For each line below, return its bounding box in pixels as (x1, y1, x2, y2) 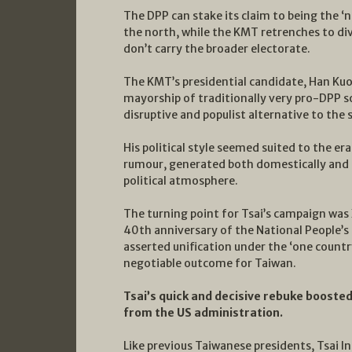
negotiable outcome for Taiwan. (123, 255, 296, 270)
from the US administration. (123, 305, 283, 320)
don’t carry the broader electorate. (123, 41, 310, 56)
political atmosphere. (123, 173, 238, 188)
